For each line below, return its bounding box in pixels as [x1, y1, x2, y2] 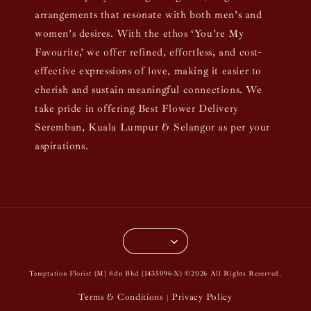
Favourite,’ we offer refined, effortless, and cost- [35, 46, 262, 59]
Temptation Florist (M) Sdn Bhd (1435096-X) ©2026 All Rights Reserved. [29, 269, 282, 278]
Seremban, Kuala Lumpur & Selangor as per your [35, 121, 271, 134]
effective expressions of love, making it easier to [35, 65, 262, 78]
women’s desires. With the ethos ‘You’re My [35, 27, 244, 40]
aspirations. [35, 140, 89, 153]
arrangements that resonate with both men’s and [35, 8, 262, 22]
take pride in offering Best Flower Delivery [35, 102, 239, 115]
